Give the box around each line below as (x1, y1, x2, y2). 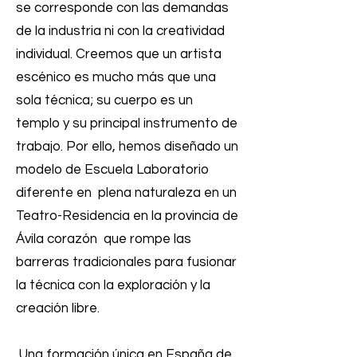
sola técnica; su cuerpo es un (16, 92, 193, 108)
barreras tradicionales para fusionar (16, 254, 237, 269)
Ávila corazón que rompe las (16, 231, 191, 246)
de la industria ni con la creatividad (16, 23, 225, 38)
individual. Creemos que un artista (16, 46, 222, 61)
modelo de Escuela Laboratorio (16, 162, 209, 177)
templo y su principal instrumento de (16, 116, 237, 131)
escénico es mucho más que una (16, 69, 216, 84)
